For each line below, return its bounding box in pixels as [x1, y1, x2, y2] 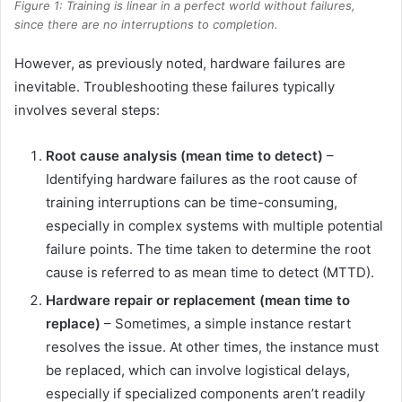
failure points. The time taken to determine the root [46, 240, 371, 258]
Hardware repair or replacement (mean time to [46, 291, 350, 309]
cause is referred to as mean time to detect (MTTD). [46, 263, 374, 281]
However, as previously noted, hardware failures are [14, 54, 345, 72]
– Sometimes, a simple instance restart [100, 314, 351, 332]
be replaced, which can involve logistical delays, [46, 361, 350, 379]
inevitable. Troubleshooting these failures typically [14, 77, 335, 95]
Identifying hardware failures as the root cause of [46, 170, 357, 188]
